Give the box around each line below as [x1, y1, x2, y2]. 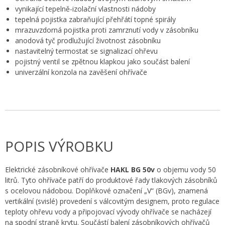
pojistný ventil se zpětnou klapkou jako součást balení [15, 57, 190, 66]
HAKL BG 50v [110, 165, 155, 174]
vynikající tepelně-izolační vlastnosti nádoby [15, 4, 156, 14]
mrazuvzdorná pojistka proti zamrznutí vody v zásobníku [15, 25, 198, 35]
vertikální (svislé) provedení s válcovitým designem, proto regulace [5, 196, 219, 206]
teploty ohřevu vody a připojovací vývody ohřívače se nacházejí [5, 207, 211, 216]
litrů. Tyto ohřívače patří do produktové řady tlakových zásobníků [5, 175, 217, 185]
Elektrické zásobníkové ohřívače [5, 165, 110, 174]
